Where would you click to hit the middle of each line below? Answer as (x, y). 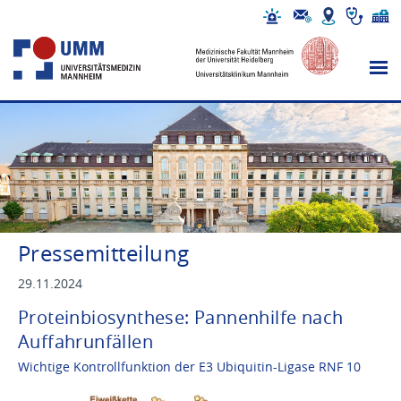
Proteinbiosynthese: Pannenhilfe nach (181, 317)
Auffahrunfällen (85, 341)
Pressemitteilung (104, 253)
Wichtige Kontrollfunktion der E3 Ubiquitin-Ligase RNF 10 (189, 366)
